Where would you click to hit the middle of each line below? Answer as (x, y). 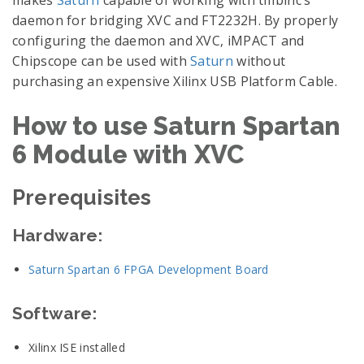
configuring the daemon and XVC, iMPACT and (158, 41)
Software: (54, 313)
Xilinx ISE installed (77, 347)
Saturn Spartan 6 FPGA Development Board (149, 269)
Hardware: (57, 235)
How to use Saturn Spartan (177, 126)
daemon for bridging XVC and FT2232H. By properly (175, 20)
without (259, 61)
